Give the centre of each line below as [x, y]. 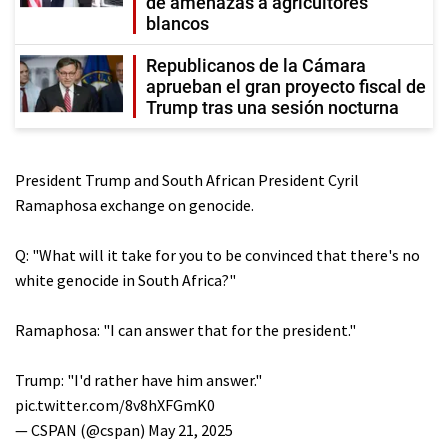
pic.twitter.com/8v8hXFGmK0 [115, 404]
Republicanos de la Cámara [256, 65]
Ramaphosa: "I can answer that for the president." [185, 329]
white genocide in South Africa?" [125, 279]
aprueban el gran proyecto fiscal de [286, 86]
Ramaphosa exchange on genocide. [134, 204]
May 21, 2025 [190, 429]
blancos [177, 23]
